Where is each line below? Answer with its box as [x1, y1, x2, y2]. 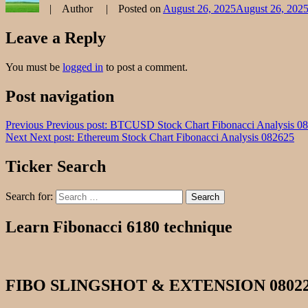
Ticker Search [5, 157, 106, 176]
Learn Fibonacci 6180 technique [5, 218, 232, 236]
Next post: [30, 131, 74, 144]
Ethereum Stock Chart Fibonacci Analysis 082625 [77, 131, 294, 144]
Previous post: [46, 119, 107, 131]
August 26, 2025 [163, 2, 236, 14]
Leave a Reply [5, 28, 106, 47]
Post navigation [5, 87, 114, 105]
